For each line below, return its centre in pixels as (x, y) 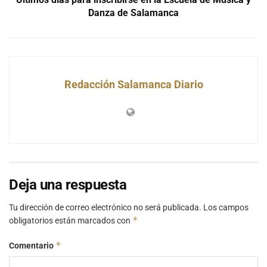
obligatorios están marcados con (71, 220)
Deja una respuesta (68, 184)
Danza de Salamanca (133, 13)
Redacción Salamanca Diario (133, 84)
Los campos (226, 207)
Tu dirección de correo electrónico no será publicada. (105, 207)
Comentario (32, 245)
